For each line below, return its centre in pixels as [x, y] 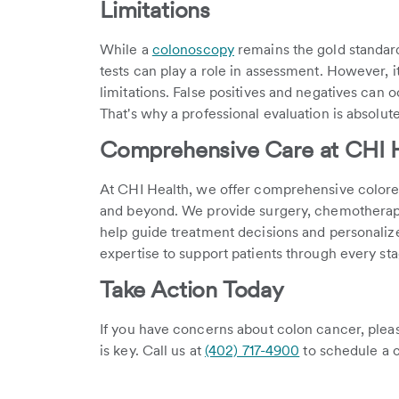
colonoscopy [193, 49]
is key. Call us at [152, 350]
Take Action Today [192, 289]
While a [126, 49]
